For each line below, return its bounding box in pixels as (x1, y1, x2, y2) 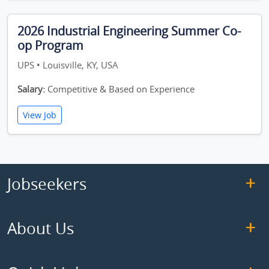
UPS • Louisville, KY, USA (17, 59, 118, 71)
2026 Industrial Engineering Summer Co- (17, 23, 241, 39)
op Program (17, 37, 83, 53)
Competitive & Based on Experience (45, 83, 195, 95)
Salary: (17, 83, 45, 95)
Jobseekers (7, 174, 86, 195)
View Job (23, 109, 56, 121)
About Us (7, 218, 74, 239)
